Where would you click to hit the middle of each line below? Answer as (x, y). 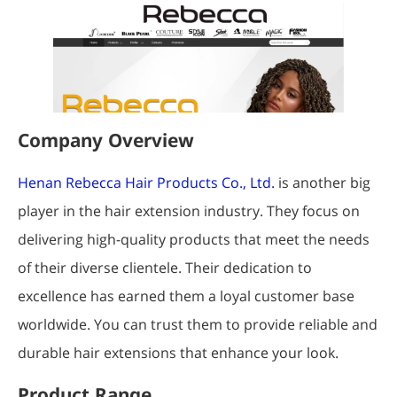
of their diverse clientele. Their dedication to (165, 268)
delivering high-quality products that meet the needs (194, 240)
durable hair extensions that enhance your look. (178, 353)
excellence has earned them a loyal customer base (186, 296)
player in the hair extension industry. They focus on (189, 211)
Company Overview (106, 140)
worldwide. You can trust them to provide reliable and (198, 325)
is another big (323, 183)
